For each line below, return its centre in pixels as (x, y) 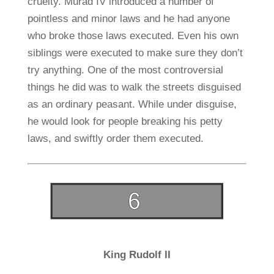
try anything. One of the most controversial (125, 70)
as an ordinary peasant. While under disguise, (132, 105)
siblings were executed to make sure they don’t (135, 53)
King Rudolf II (137, 255)
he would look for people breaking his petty (125, 122)
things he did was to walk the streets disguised (134, 87)
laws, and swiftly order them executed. (115, 139)
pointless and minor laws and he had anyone (128, 19)
